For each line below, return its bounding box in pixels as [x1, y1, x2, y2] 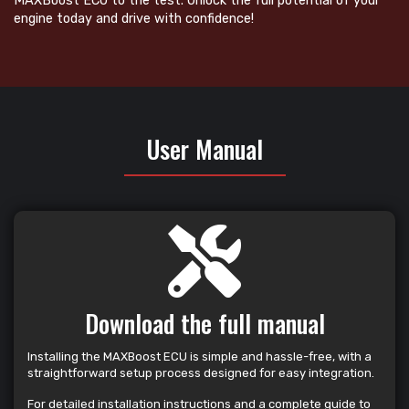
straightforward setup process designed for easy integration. [27, 366, 374, 381]
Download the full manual [84, 305, 325, 342]
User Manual [146, 131, 263, 168]
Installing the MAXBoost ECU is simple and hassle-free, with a [27, 350, 372, 364]
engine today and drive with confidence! [14, 11, 254, 27]
